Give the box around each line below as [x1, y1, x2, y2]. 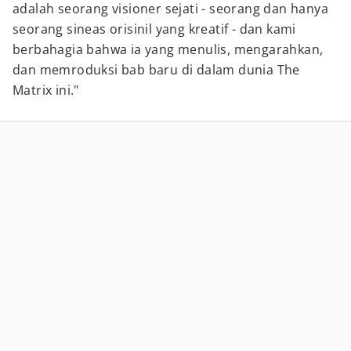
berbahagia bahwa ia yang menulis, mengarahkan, [13, 41, 324, 58]
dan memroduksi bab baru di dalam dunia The [13, 61, 300, 78]
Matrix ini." [13, 81, 79, 99]
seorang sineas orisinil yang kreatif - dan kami [13, 20, 296, 38]
